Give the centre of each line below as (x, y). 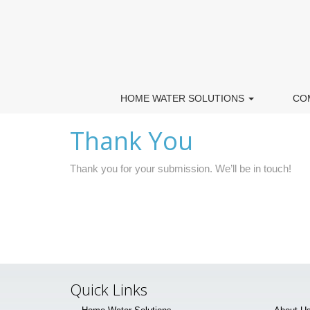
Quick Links (109, 289)
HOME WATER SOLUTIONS (183, 98)
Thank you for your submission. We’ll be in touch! (181, 168)
